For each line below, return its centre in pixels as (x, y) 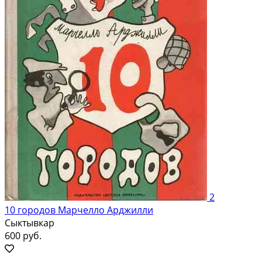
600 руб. (23, 235)
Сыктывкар (30, 223)
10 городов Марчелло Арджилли (79, 210)
